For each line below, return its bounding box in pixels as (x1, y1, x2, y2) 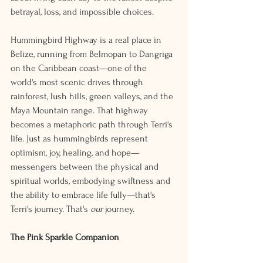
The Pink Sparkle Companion (11, 232, 119, 242)
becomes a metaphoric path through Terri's (11, 119, 175, 130)
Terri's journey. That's (11, 204, 90, 214)
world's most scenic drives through (11, 77, 146, 87)
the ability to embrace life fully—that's (11, 190, 158, 200)
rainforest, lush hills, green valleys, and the (11, 91, 176, 102)
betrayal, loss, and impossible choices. (11, 6, 154, 17)
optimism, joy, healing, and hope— (11, 147, 139, 158)
